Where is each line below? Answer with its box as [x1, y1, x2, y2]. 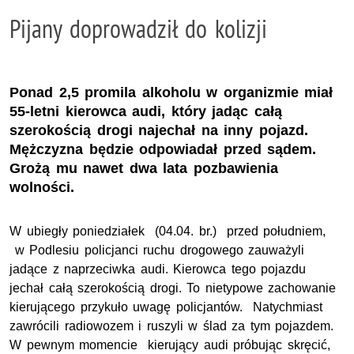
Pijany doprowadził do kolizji [9, 13, 267, 44]
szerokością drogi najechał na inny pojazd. [9, 122, 308, 138]
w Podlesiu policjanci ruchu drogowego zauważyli [9, 243, 305, 257]
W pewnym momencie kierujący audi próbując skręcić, [9, 337, 330, 352]
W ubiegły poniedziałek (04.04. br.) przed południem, [9, 224, 326, 238]
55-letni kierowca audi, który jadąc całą [9, 103, 282, 119]
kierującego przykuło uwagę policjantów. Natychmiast [9, 299, 322, 314]
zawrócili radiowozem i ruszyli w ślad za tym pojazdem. [9, 318, 334, 333]
